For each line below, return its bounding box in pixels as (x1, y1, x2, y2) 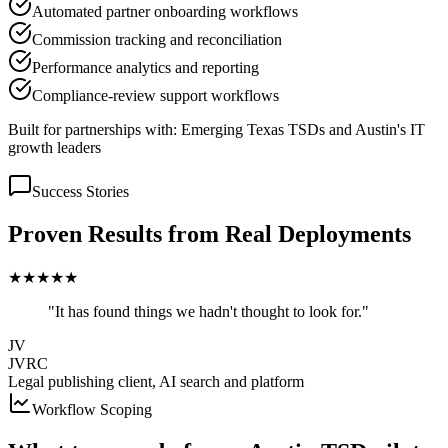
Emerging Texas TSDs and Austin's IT (181, 121, 425, 139)
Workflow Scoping (32, 400, 152, 418)
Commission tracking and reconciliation (32, 31, 282, 49)
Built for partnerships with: (8, 121, 177, 139)
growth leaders (8, 139, 101, 157)
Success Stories (32, 183, 129, 201)
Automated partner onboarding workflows (32, 3, 298, 21)
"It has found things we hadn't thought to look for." (48, 302, 369, 320)
